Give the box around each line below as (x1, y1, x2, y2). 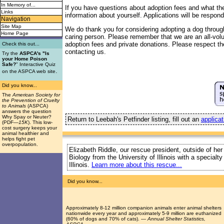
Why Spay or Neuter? (2, 114, 51, 119)
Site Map (1, 23, 21, 29)
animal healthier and (2, 130, 49, 136)
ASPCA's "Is (19, 50, 49, 56)
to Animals (2, 103, 26, 108)
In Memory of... (1, 2, 35, 7)
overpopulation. (2, 141, 38, 147)
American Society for (12, 92, 60, 97)
